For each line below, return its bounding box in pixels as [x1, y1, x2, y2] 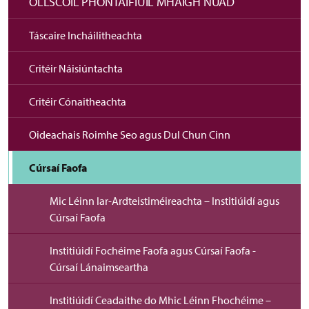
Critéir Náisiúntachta [29, 61, 123, 75]
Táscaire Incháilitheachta [29, 28, 142, 42]
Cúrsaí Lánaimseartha [50, 260, 148, 274]
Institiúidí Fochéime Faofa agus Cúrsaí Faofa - [50, 243, 256, 257]
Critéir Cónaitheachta [29, 94, 126, 108]
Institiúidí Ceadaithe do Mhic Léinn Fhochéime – [50, 293, 271, 307]
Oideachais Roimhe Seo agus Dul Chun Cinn [29, 128, 230, 141]
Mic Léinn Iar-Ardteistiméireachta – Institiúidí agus [50, 194, 279, 208]
